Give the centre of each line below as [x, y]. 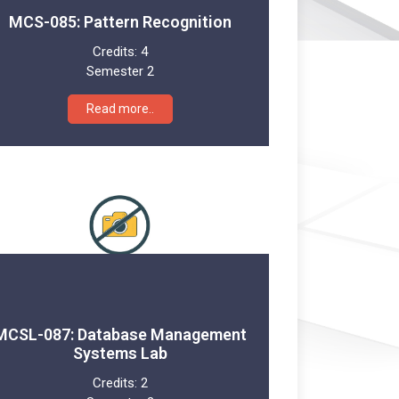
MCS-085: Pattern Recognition [120, 21]
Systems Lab [120, 353]
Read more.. [120, 108]
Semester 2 [120, 71]
